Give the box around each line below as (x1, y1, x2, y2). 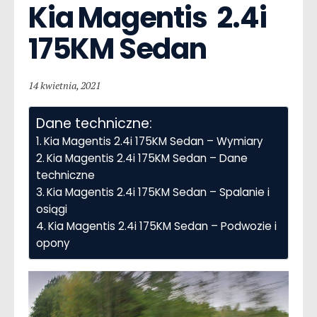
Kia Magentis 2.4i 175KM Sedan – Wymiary (44, 133, 264, 149)
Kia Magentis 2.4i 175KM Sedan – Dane (47, 150, 248, 166)
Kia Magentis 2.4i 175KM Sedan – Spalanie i (47, 184, 270, 200)
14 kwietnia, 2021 (28, 78, 100, 92)
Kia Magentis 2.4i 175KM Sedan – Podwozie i (48, 218, 277, 234)
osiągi (36, 201, 67, 217)
